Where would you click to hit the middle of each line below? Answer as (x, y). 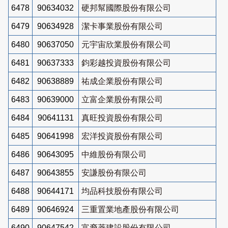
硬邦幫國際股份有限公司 (126, 8)
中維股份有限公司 (114, 154)
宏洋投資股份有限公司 (122, 136)
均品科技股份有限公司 (122, 191)
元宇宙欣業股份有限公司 (126, 44)
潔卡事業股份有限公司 (122, 26)
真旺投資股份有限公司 (122, 118)
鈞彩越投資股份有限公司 (126, 63)
